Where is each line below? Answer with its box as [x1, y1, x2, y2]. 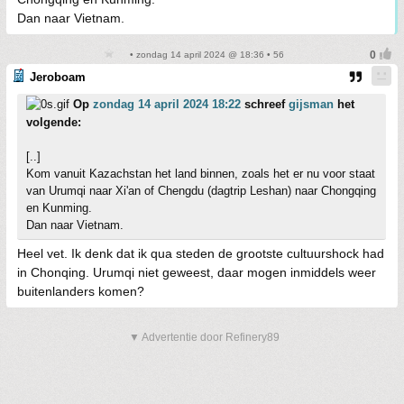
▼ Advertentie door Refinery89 [129, 331, 280, 344]
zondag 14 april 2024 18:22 [93, 97, 241, 111]
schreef [241, 97, 289, 111]
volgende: [26, 115, 81, 129]
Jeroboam [30, 70, 86, 84]
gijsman [289, 97, 334, 111]
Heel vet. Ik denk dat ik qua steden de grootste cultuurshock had [17, 246, 384, 261]
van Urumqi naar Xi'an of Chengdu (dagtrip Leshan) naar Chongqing [26, 184, 376, 197]
